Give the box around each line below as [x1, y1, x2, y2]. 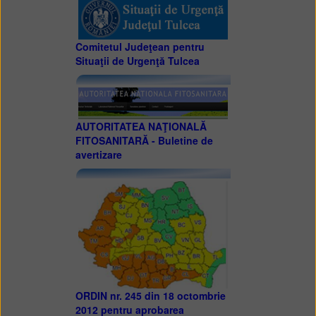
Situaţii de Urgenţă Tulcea [75, 53, 200, 68]
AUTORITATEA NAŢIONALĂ [75, 119, 207, 134]
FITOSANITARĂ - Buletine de [75, 133, 213, 148]
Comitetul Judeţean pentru [75, 39, 205, 54]
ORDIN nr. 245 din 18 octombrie [75, 288, 226, 303]
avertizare [75, 147, 122, 162]
